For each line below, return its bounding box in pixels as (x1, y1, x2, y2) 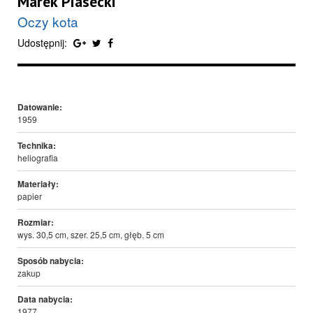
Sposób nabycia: (17, 254, 84, 268)
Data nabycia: (17, 293, 73, 306)
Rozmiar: (17, 216, 54, 229)
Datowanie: (17, 101, 62, 114)
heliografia (17, 152, 58, 164)
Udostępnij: (17, 36, 67, 50)
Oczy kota (17, 12, 78, 31)
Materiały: (17, 177, 59, 191)
